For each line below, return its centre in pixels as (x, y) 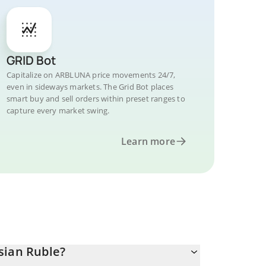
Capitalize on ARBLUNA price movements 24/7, (91, 75)
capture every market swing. (58, 110)
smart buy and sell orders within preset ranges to (96, 99)
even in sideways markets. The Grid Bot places (90, 87)
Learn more (148, 141)
